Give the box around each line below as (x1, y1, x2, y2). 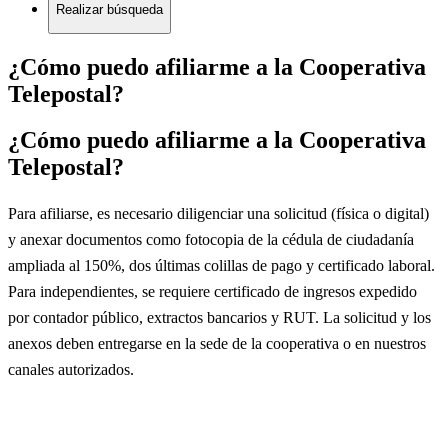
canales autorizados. (8, 361, 134, 379)
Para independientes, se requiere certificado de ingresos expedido (8, 283, 417, 301)
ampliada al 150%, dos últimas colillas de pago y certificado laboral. (8, 257, 435, 275)
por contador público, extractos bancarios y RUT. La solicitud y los (8, 309, 431, 327)
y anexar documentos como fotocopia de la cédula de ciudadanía (8, 231, 414, 249)
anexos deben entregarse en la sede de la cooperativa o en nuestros (8, 335, 426, 353)
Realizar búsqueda (56, 2, 163, 18)
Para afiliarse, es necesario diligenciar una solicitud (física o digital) (8, 205, 429, 223)
